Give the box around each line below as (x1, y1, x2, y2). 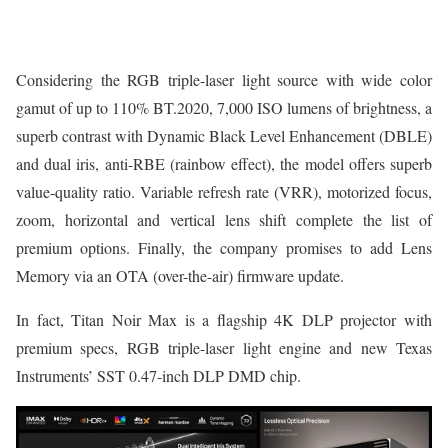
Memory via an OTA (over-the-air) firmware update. (16, 264, 344, 286)
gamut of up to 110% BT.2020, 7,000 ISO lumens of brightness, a (16, 96, 432, 118)
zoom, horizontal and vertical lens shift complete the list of (16, 208, 432, 230)
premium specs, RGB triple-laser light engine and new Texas (16, 336, 432, 358)
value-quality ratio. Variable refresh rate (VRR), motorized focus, (16, 180, 432, 202)
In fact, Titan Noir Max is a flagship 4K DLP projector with (16, 308, 432, 330)
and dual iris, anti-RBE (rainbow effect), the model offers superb (16, 152, 432, 174)
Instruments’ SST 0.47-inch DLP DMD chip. (16, 364, 301, 386)
